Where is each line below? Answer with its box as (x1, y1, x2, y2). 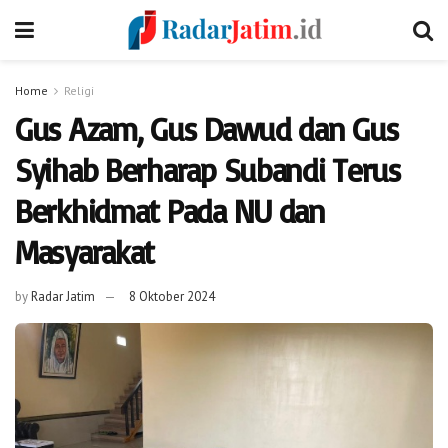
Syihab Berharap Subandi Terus (15, 150, 401, 190)
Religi (64, 83, 94, 98)
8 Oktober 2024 (129, 287, 215, 305)
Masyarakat (15, 232, 155, 272)
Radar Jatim (31, 287, 95, 305)
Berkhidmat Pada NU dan (15, 191, 325, 231)
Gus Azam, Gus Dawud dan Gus (15, 109, 399, 149)
